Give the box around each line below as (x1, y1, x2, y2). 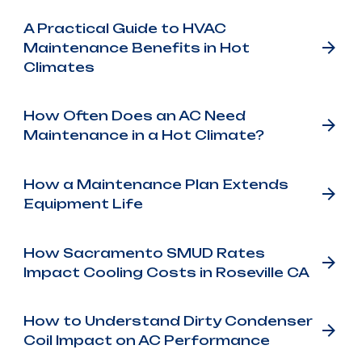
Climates (23, 58, 95, 75)
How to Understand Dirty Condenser (23, 313, 313, 330)
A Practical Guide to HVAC (23, 19, 226, 36)
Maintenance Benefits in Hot (23, 39, 250, 56)
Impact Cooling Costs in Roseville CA (23, 263, 309, 280)
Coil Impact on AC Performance (23, 332, 270, 349)
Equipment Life (23, 195, 143, 212)
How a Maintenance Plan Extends (23, 175, 288, 192)
